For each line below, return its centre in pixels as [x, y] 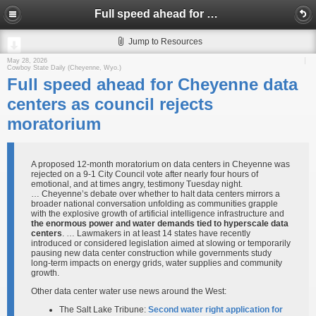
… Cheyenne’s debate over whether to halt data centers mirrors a [156, 194]
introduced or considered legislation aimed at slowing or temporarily [161, 243]
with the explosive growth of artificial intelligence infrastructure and [158, 214]
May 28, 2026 [27, 61]
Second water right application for [215, 310]
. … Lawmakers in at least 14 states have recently [156, 233]
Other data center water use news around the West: [129, 291]
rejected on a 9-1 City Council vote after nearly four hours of [145, 174]
